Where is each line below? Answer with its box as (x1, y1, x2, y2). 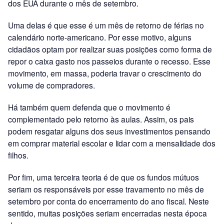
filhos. (8, 149, 28, 160)
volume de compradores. (8, 79, 95, 90)
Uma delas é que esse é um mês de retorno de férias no (8, 19, 204, 30)
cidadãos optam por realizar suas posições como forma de (8, 43, 212, 54)
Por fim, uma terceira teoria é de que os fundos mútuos (8, 171, 199, 182)
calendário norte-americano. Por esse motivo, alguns (8, 31, 191, 42)
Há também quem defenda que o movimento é (8, 101, 170, 112)
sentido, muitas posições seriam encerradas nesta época (8, 207, 207, 218)
